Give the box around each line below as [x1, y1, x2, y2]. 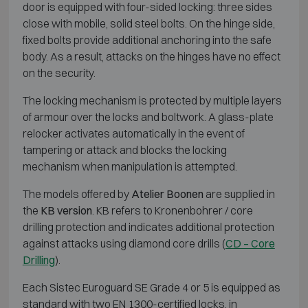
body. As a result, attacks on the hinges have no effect [22, 49, 280, 63]
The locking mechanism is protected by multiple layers [22, 93, 282, 107]
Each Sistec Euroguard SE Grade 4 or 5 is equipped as [22, 280, 280, 294]
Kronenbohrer [154, 203, 223, 217]
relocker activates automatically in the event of [22, 126, 245, 140]
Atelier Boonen [131, 186, 203, 201]
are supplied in [203, 186, 275, 201]
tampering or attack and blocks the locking [22, 142, 227, 157]
